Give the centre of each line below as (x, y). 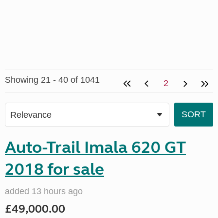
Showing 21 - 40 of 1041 (52, 80)
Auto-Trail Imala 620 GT (95, 147)
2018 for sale (54, 169)
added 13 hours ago (44, 191)
